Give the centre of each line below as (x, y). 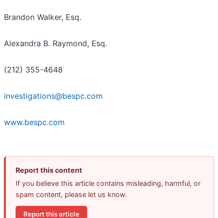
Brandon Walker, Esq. (43, 17)
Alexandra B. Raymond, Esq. (55, 44)
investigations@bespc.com (53, 96)
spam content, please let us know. (71, 195)
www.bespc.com (34, 122)
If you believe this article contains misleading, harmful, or (108, 183)
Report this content (49, 170)
